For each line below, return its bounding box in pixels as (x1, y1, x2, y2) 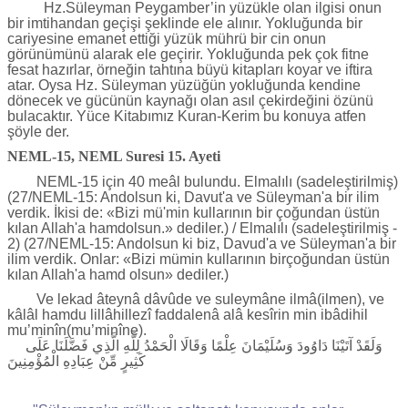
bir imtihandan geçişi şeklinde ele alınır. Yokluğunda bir (7, 15, 362, 31)
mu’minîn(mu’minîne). (7, 321, 147, 338)
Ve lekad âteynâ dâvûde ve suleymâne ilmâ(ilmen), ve (7, 291, 384, 307)
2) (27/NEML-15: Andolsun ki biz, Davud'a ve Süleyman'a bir (7, 235, 396, 251)
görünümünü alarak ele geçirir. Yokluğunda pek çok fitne (7, 46, 369, 62)
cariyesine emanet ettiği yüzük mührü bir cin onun (7, 30, 326, 46)
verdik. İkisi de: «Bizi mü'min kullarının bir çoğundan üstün (7, 204, 380, 220)
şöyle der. (7, 123, 69, 139)
